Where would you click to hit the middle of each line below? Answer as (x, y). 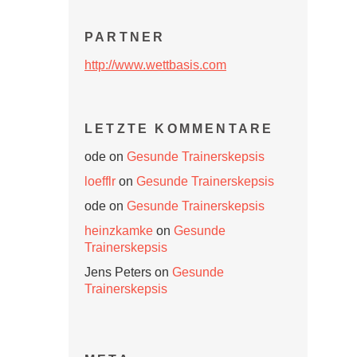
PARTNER (125, 37)
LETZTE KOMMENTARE (179, 129)
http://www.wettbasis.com (155, 65)
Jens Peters (118, 272)
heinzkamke (119, 231)
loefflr (100, 181)
